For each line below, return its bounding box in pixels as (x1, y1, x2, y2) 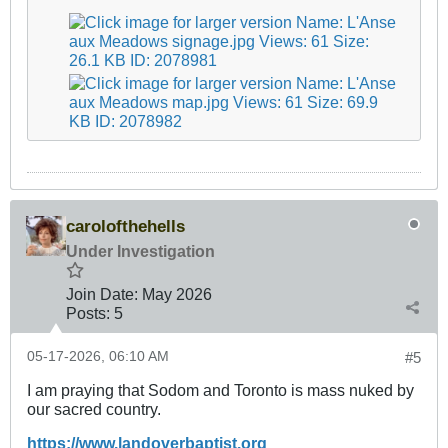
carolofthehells (66, 215, 185, 236)
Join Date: (66, 284, 138, 303)
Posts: (66, 303, 110, 322)
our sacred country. (27, 399, 161, 418)
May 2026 (142, 284, 212, 303)
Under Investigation (66, 241, 215, 260)
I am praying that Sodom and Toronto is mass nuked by (27, 380, 414, 399)
